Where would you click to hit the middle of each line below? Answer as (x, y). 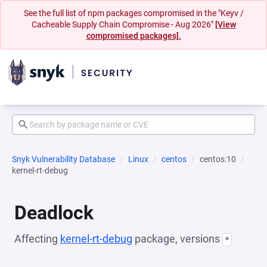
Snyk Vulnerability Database (63, 159)
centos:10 (218, 159)
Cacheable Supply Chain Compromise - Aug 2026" (123, 24)
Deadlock (54, 213)
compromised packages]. (133, 36)
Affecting (37, 239)
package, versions (177, 239)
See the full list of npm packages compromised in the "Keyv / (133, 13)
